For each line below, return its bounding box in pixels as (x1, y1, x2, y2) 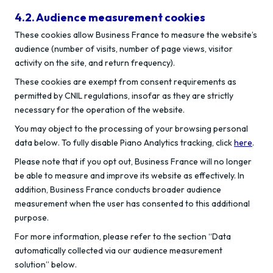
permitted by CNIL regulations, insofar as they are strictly (15, 90, 233, 101)
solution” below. (15, 259, 77, 270)
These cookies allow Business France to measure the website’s (15, 29, 257, 40)
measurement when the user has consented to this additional (15, 198, 250, 209)
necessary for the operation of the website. (15, 104, 185, 115)
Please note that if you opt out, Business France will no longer (15, 156, 252, 167)
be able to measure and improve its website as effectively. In (15, 170, 244, 181)
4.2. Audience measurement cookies (15, 10, 205, 24)
